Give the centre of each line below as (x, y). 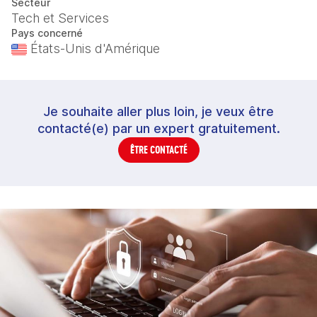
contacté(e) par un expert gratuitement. (158, 128)
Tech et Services (60, 18)
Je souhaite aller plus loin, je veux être (158, 111)
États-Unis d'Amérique (93, 48)
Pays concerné (47, 33)
